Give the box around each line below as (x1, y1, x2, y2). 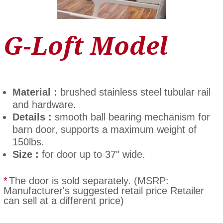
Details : (12, 111, 52, 123)
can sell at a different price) (3, 195, 124, 207)
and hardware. (12, 99, 76, 111)
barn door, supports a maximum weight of (12, 124, 197, 135)
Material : (12, 87, 60, 98)
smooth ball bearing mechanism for (51, 111, 210, 123)
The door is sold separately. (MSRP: (8, 175, 169, 187)
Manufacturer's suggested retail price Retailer (3, 185, 204, 197)
